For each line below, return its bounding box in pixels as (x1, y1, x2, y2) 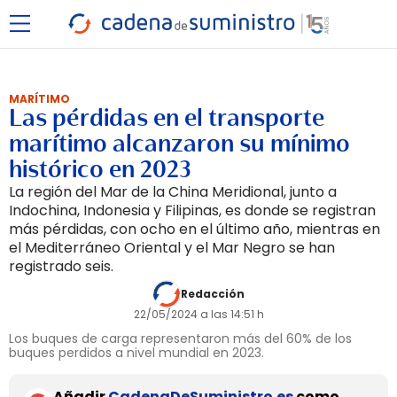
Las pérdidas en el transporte (9, 103, 324, 133)
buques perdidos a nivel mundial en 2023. (9, 344, 264, 362)
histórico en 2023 (9, 154, 191, 184)
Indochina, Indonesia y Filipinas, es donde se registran (9, 200, 376, 221)
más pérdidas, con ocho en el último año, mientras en (9, 219, 380, 239)
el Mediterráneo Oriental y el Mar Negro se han (9, 237, 335, 258)
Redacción (181, 286, 245, 301)
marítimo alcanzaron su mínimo (9, 128, 350, 159)
